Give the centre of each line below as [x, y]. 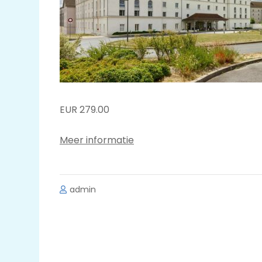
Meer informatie [97, 140]
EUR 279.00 [85, 110]
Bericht [85, 244]
